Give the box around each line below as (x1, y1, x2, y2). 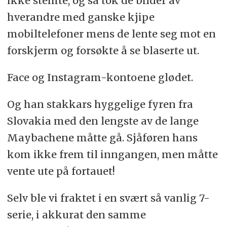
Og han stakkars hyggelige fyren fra (7, 98, 193, 111)
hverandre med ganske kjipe (7, 11, 155, 24)
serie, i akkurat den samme (7, 208, 146, 221)
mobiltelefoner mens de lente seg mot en (7, 27, 216, 41)
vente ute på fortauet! (7, 165, 115, 178)
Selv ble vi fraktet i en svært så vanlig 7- (7, 192, 210, 205)
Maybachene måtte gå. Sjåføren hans (7, 131, 198, 144)
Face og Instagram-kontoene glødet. (7, 71, 193, 84)
